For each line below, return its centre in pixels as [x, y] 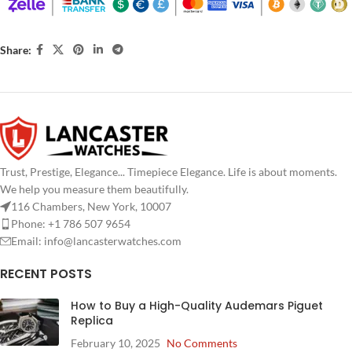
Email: [27, 240]
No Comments [202, 343]
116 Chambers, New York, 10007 [91, 206]
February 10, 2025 [115, 343]
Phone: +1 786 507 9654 [71, 223]
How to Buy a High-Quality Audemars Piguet [197, 305]
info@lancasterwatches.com [113, 240]
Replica [92, 320]
